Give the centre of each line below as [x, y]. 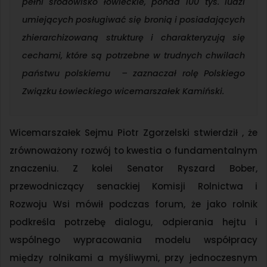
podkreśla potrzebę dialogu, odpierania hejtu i [133, 222]
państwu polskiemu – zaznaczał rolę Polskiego [133, 74]
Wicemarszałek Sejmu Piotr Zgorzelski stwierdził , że [133, 133]
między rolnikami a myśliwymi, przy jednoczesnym [133, 258]
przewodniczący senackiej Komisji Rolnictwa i [133, 187]
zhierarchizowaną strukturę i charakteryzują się [133, 38]
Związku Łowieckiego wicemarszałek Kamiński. [123, 91]
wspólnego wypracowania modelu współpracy [133, 240]
